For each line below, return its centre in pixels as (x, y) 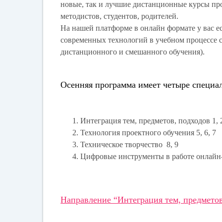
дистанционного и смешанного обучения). (133, 52)
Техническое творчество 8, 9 (130, 144)
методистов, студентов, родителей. (120, 16)
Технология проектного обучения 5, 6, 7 (148, 132)
